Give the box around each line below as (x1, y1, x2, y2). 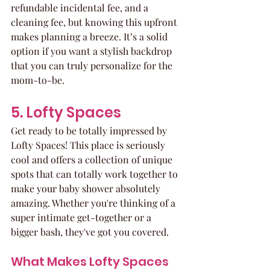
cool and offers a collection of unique (11, 152, 175, 166)
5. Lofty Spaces (11, 102, 121, 122)
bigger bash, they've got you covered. (11, 225, 171, 238)
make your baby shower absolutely (11, 181, 163, 195)
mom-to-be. (11, 73, 64, 86)
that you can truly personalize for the (11, 58, 175, 72)
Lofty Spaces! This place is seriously (11, 138, 168, 151)
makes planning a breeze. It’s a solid (11, 30, 170, 43)
